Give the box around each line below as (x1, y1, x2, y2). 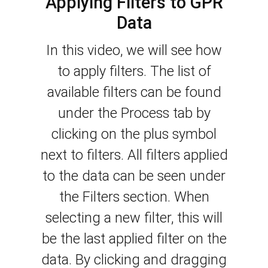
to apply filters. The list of (57, 63, 211, 80)
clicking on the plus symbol (51, 126, 217, 143)
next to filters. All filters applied (40, 147, 228, 164)
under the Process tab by (57, 105, 211, 122)
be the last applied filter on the (41, 230, 227, 248)
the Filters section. (59, 188, 170, 206)
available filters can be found (47, 84, 221, 101)
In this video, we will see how (46, 42, 222, 59)
